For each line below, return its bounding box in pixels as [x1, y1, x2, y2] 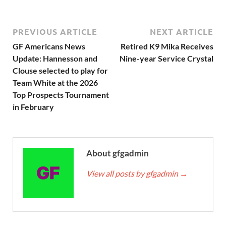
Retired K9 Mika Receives [121, 41, 213, 51]
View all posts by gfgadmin [86, 168, 180, 179]
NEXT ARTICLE [150, 26, 213, 37]
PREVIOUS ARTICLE [13, 26, 97, 37]
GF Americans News [13, 41, 85, 51]
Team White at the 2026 [13, 78, 98, 88]
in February [13, 102, 54, 112]
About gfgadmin [86, 148, 149, 159]
